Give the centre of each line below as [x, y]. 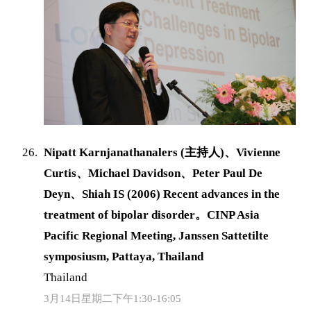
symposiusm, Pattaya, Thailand [124, 257]
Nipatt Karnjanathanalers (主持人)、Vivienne [162, 153]
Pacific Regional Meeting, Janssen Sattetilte [157, 236]
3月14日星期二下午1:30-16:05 [113, 299]
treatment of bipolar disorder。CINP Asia [152, 215]
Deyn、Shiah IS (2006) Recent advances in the [162, 194]
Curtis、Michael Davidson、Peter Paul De [153, 174]
